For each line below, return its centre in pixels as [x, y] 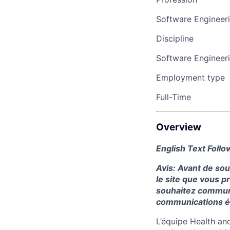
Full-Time [174, 97]
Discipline [175, 39]
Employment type [190, 78]
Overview [179, 127]
